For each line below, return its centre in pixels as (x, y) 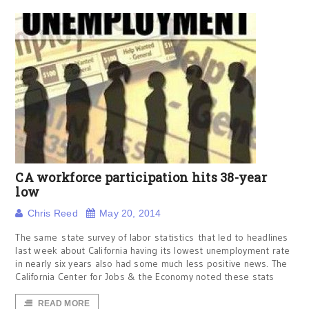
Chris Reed (52, 213)
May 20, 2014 (130, 213)
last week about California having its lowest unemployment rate (153, 250)
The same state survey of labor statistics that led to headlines (152, 237)
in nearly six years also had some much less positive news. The (151, 263)
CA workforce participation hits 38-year (141, 177)
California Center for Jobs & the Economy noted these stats (145, 277)
